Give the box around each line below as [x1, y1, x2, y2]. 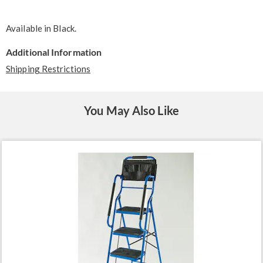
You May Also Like [84, 103, 179, 117]
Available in [6, 22, 53, 33]
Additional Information [6, 46, 102, 58]
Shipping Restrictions [6, 63, 91, 74]
